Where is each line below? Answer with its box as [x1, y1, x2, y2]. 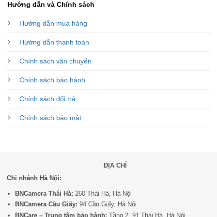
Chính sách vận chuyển [19, 57, 92, 65]
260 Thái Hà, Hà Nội [73, 189, 132, 197]
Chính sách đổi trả [19, 95, 76, 103]
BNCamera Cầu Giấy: [15, 201, 77, 208]
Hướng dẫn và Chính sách [7, 1, 94, 9]
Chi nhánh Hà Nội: [7, 174, 62, 182]
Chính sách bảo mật [19, 114, 81, 122]
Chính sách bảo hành [19, 76, 85, 84]
